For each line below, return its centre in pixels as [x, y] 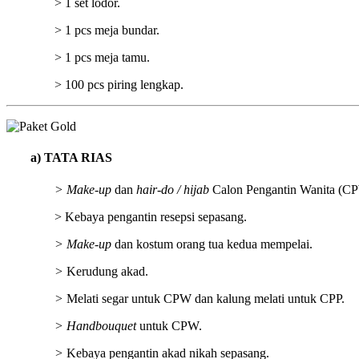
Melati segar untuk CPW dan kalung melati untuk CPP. [206, 298]
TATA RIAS [78, 158]
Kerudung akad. [107, 271]
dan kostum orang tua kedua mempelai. [212, 244]
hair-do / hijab [173, 189]
